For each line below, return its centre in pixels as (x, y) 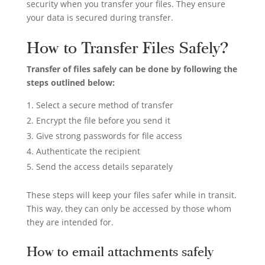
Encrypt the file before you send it (103, 120)
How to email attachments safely (120, 252)
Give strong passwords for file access (109, 135)
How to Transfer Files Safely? (127, 48)
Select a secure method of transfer (104, 105)
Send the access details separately (104, 166)
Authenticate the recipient (88, 151)
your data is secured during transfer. (100, 17)
